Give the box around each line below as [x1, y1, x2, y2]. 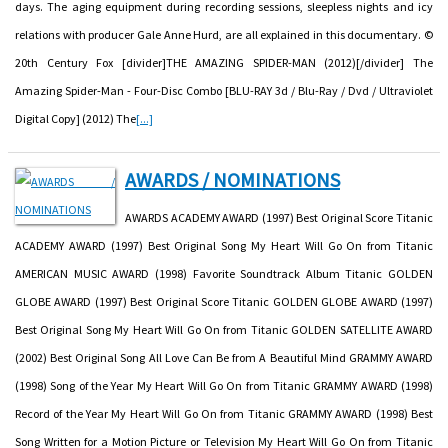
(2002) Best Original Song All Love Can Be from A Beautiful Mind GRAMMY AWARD [15, 349, 433, 365]
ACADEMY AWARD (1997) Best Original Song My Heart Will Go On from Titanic [15, 237, 433, 253]
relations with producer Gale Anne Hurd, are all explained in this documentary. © [15, 26, 433, 42]
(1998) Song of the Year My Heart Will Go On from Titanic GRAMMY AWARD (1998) [15, 377, 433, 393]
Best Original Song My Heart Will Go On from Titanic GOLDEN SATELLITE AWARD [15, 321, 433, 337]
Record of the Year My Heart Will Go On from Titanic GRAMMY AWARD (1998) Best [15, 405, 433, 421]
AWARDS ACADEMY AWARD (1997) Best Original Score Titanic [125, 209, 433, 225]
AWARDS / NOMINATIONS [125, 166, 340, 192]
